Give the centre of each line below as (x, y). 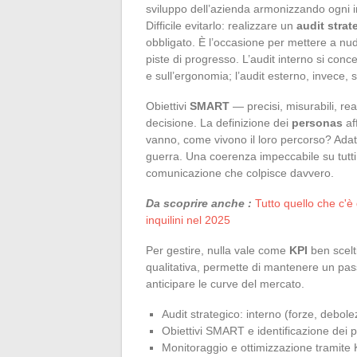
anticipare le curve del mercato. (225, 283)
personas (317, 122)
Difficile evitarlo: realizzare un (221, 25)
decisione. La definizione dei (219, 122)
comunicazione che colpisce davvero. (240, 173)
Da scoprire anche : (199, 203)
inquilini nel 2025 (188, 220)
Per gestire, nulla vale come (218, 250)
